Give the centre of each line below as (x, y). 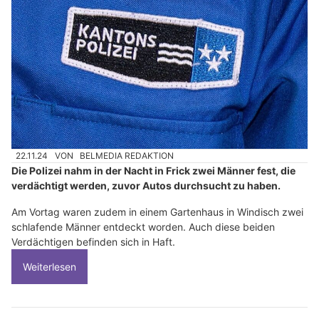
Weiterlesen (49, 267)
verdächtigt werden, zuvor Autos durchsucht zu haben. (146, 186)
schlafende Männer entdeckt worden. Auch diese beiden (143, 227)
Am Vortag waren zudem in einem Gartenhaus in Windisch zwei (157, 212)
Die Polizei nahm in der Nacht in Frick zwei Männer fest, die (153, 171)
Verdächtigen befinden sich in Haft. (93, 242)
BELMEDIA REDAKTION (127, 156)
